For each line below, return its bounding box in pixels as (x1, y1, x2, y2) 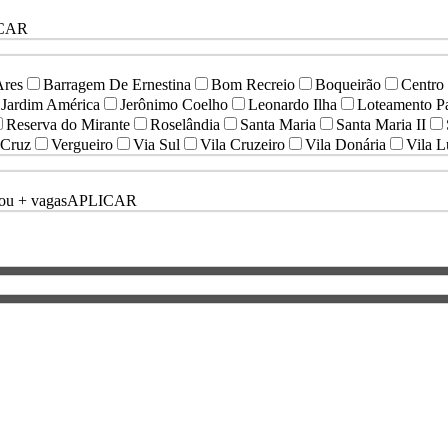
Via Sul (133, 136, 180, 154)
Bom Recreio (211, 76, 295, 94)
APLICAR (67, 192, 137, 210)
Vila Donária (305, 136, 386, 154)
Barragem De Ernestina (43, 76, 191, 94)
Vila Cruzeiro (200, 136, 285, 154)
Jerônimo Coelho (120, 96, 228, 114)
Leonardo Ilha (248, 96, 337, 114)
